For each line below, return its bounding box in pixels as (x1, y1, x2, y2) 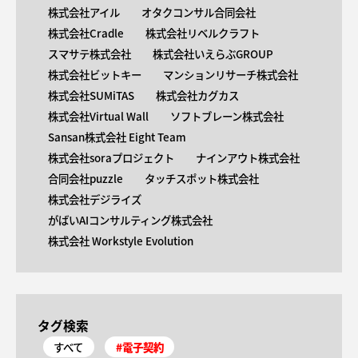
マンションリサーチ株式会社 (163, 66, 299, 83)
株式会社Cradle (48, 25, 125, 42)
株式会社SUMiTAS (48, 87, 135, 104)
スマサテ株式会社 (48, 46, 132, 62)
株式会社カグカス (156, 87, 240, 104)
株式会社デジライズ (48, 191, 142, 208)
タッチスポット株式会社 (145, 170, 260, 187)
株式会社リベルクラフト (145, 25, 261, 42)
